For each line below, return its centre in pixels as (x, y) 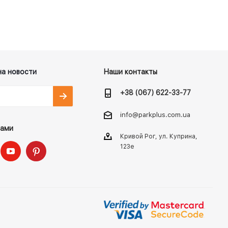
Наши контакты (130, 72)
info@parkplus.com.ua (155, 115)
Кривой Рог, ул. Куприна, (159, 136)
